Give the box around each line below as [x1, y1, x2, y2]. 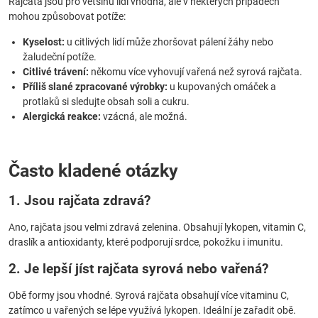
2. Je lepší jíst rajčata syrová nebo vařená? [9, 261, 268, 277]
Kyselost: [23, 36, 65, 48]
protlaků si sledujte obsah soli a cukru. [23, 96, 190, 107]
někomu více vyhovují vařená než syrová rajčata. [89, 66, 302, 77]
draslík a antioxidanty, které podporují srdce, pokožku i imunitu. [9, 236, 283, 248]
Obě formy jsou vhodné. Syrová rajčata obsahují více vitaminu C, [9, 290, 289, 301]
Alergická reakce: [23, 111, 101, 122]
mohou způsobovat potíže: [9, 11, 126, 22]
